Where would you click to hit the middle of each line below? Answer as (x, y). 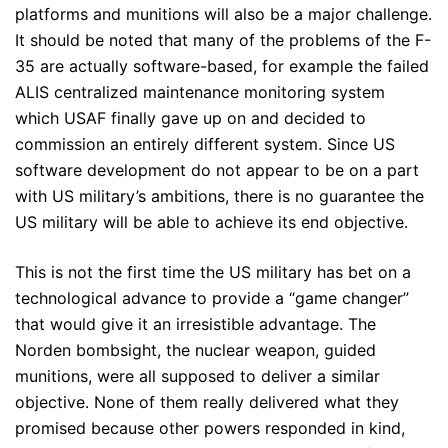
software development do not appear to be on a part (217, 170)
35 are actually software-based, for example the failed (222, 66)
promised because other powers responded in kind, (210, 428)
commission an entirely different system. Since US (205, 144)
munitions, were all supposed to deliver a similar (197, 376)
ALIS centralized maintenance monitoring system (200, 92)
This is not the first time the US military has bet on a (213, 272)
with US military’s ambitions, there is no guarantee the (219, 196)
